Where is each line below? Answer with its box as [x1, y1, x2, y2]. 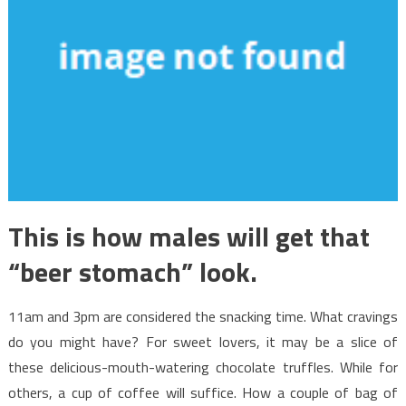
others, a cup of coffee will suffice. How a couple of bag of [7, 381, 399, 403]
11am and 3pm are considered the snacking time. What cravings [7, 304, 399, 327]
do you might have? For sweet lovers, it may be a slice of [7, 330, 399, 353]
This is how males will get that [7, 215, 370, 257]
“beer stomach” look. [7, 250, 257, 293]
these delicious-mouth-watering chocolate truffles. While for [7, 355, 399, 378]
